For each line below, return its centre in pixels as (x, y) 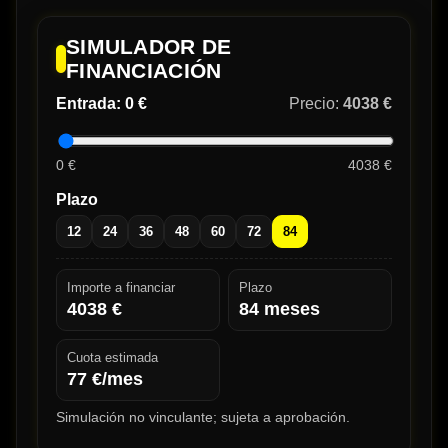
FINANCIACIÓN (143, 71)
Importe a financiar (121, 288)
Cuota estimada (112, 358)
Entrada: (90, 104)
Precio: (316, 104)
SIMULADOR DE (148, 47)
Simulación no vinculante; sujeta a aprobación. (203, 417)
